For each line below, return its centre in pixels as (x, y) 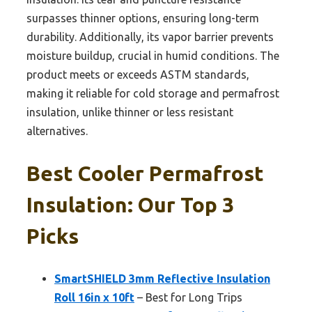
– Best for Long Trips (188, 297)
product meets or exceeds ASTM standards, (138, 75)
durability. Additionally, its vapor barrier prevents (150, 37)
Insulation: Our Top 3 (130, 204)
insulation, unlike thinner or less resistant (130, 112)
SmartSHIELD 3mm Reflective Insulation (162, 278)
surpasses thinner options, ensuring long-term (143, 18)
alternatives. (57, 131)
